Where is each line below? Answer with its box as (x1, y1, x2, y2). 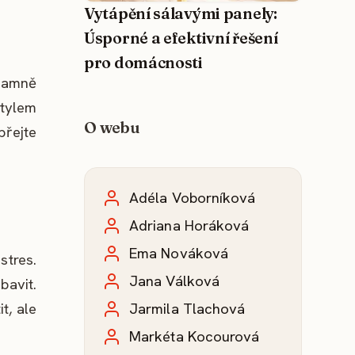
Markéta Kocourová (129, 326, 260, 347)
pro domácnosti (84, 53, 203, 73)
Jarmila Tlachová (129, 299, 246, 319)
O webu (84, 118, 140, 138)
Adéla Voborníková (129, 188, 256, 208)
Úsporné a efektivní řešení (84, 29, 278, 48)
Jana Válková (129, 271, 220, 292)
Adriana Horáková (129, 216, 250, 236)
